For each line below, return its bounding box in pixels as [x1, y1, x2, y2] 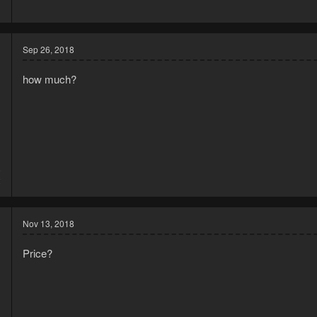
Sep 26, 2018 [23, 43, 74, 56]
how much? [23, 71, 76, 87]
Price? [23, 246, 52, 261]
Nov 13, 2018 [23, 217, 74, 230]
